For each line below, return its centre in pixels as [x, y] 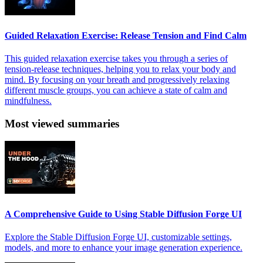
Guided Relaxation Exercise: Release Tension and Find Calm [126, 35]
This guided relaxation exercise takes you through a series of [116, 58]
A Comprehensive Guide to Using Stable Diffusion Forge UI [123, 214]
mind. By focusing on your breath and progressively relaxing [117, 80]
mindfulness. [28, 101]
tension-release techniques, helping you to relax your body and [120, 69]
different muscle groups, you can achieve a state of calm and [116, 90]
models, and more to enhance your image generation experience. [124, 247]
